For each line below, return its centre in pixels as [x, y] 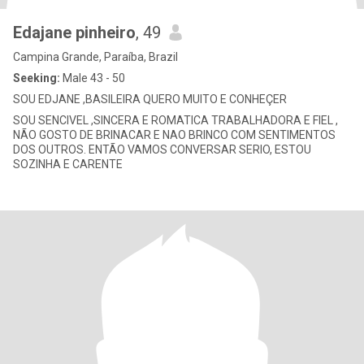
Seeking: [37, 78]
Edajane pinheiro [74, 32]
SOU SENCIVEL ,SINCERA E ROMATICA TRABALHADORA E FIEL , [175, 120]
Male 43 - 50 [93, 78]
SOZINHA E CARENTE [68, 164]
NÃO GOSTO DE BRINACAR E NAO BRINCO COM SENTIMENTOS [174, 135]
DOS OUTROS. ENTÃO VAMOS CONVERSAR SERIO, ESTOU [162, 149]
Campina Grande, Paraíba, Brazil [95, 57]
